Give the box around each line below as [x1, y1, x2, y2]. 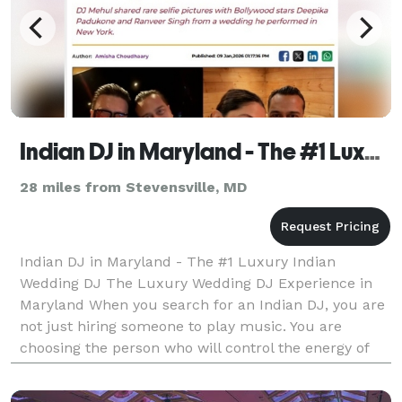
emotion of [20, 381, 94, 399]
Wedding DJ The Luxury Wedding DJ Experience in [20, 274, 372, 292]
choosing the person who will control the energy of [20, 338, 369, 356]
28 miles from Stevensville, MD [20, 178, 247, 196]
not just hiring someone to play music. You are [20, 317, 342, 335]
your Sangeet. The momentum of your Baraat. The [20, 360, 371, 378]
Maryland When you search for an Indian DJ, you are [20, 295, 385, 313]
